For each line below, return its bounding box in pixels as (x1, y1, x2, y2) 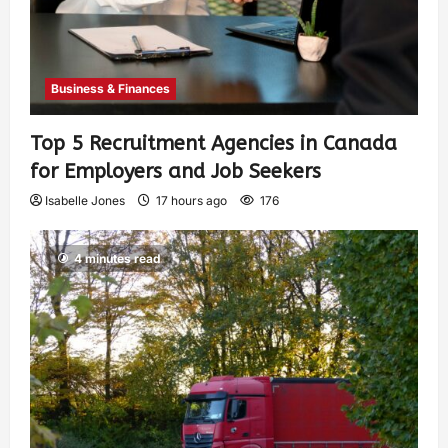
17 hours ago (153, 192, 230, 208)
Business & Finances (51, 80, 170, 96)
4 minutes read (74, 250, 161, 266)
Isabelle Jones (45, 192, 125, 208)
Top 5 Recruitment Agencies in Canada (30, 131, 397, 155)
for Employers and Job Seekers (30, 159, 321, 183)
